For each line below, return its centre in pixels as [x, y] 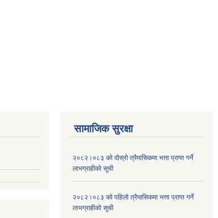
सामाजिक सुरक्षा [103, 128]
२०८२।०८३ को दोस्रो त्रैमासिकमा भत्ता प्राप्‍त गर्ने [133, 157]
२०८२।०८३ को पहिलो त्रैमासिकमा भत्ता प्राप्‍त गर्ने [133, 197]
